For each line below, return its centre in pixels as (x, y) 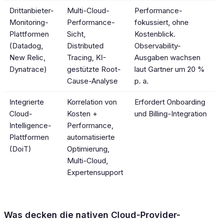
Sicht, (77, 34)
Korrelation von (92, 102)
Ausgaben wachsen (168, 58)
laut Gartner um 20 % (170, 69)
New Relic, (28, 58)
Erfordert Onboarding (170, 102)
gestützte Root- (94, 69)
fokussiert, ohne (162, 22)
